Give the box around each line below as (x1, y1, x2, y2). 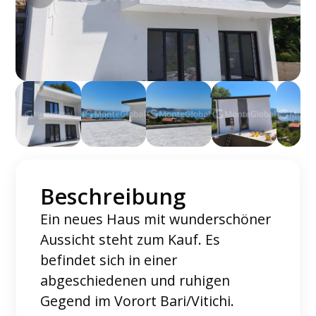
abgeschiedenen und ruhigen (40, 270, 231, 290)
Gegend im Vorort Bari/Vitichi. (40, 291, 235, 310)
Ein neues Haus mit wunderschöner (40, 209, 272, 229)
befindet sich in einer (40, 250, 178, 269)
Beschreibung (40, 181, 186, 211)
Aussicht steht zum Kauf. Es (40, 229, 221, 249)
